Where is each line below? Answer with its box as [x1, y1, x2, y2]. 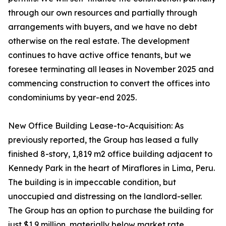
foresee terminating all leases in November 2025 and [8, 64, 214, 74]
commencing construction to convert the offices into [8, 78, 210, 88]
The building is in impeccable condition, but [8, 177, 176, 187]
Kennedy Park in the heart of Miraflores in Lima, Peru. [8, 163, 215, 173]
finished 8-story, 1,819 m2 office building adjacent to [8, 149, 212, 159]
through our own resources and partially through [8, 8, 197, 18]
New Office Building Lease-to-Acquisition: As [8, 121, 184, 131]
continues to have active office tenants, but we [8, 50, 191, 60]
